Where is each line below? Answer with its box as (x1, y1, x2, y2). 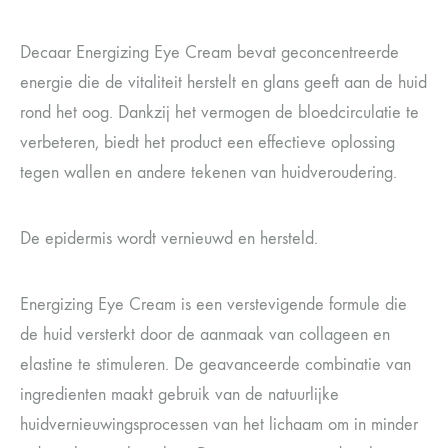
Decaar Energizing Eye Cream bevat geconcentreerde (20, 42, 399, 63)
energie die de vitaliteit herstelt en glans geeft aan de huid (20, 72, 427, 93)
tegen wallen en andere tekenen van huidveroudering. (20, 162, 397, 183)
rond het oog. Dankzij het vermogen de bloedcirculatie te (20, 102, 419, 123)
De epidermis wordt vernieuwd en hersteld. (20, 228, 318, 249)
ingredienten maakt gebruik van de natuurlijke (20, 384, 339, 405)
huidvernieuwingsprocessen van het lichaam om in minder (20, 414, 418, 435)
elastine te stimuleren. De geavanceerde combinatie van (20, 354, 411, 375)
